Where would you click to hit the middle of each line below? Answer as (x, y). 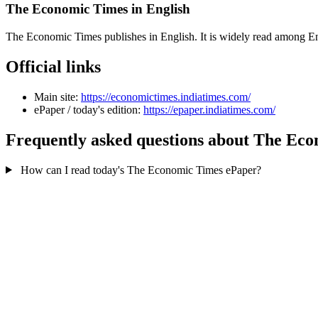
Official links (53, 66)
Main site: (56, 97)
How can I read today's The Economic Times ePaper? (141, 170)
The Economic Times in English (98, 9)
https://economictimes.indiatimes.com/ (166, 97)
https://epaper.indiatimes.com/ (209, 109)
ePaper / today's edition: (87, 109)
